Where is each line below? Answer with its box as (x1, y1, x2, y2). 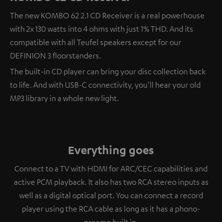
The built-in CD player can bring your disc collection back (10, 66, 206, 76)
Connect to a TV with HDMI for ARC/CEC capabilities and (14, 163, 208, 173)
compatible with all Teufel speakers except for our (10, 37, 181, 47)
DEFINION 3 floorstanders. (10, 50, 101, 60)
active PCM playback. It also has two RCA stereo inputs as (13, 176, 209, 187)
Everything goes (68, 142, 154, 157)
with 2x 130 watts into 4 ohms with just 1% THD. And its (10, 23, 193, 34)
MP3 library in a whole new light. (10, 93, 119, 103)
